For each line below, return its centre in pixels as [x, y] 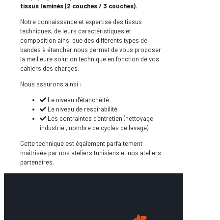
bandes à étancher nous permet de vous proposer [91, 50]
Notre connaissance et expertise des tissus [81, 22]
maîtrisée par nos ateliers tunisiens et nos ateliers [91, 153]
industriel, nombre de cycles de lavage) [94, 128]
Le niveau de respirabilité [82, 109]
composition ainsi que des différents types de [84, 41]
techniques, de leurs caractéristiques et [76, 31]
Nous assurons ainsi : [52, 84]
